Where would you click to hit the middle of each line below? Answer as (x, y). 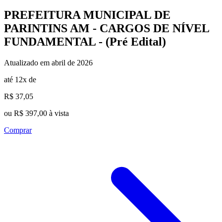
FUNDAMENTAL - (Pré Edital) (85, 41)
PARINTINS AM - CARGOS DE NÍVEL (107, 28)
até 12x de (20, 79)
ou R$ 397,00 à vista (36, 113)
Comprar (18, 130)
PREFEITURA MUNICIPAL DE (87, 15)
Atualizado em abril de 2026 (48, 62)
